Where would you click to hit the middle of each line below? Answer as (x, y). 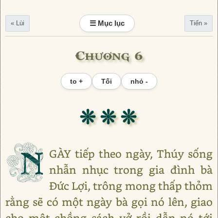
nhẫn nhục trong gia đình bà (131, 170)
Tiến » (199, 23)
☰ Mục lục (107, 23)
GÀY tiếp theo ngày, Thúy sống (131, 154)
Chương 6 (109, 54)
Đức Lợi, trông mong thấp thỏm (131, 186)
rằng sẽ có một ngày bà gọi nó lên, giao (109, 202)
